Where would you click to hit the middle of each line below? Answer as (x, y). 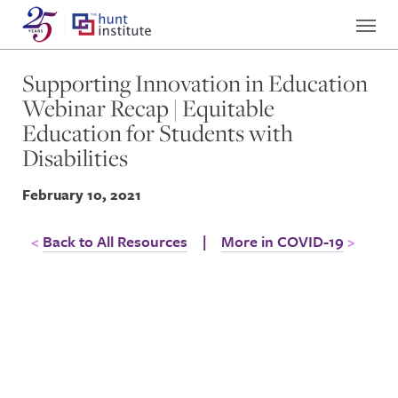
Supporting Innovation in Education (195, 83)
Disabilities (75, 158)
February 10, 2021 (82, 195)
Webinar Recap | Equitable (148, 108)
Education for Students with (158, 133)
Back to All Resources (115, 241)
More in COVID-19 (283, 241)
